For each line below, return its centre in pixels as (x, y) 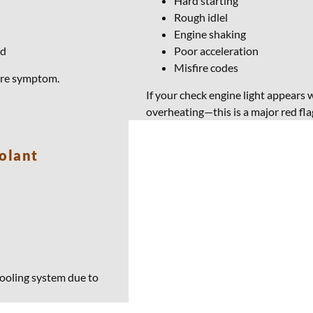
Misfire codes (206, 68)
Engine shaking (210, 34)
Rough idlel (201, 17)
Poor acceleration (216, 51)
